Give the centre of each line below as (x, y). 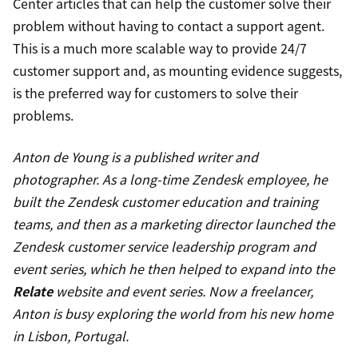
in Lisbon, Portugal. (71, 336)
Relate (33, 291)
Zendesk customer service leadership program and (164, 247)
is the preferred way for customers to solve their (155, 93)
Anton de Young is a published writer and (135, 157)
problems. (43, 115)
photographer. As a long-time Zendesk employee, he (170, 179)
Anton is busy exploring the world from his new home (173, 314)
